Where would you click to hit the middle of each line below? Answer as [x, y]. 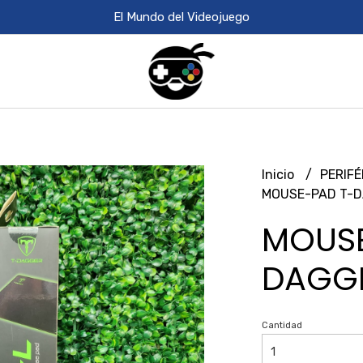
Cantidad [282, 325]
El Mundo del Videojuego [181, 17]
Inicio [279, 175]
